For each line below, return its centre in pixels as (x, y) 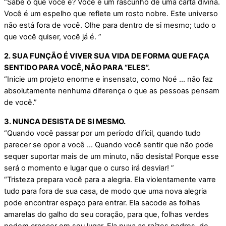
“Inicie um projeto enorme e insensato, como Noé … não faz (108, 79)
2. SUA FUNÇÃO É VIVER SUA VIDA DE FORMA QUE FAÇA (107, 56)
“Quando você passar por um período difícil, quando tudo (102, 133)
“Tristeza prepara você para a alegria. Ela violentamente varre (110, 179)
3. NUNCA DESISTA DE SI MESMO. (65, 121)
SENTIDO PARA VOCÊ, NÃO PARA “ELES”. (77, 67)
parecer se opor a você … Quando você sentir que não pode (109, 145)
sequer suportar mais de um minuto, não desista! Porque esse (111, 156)
